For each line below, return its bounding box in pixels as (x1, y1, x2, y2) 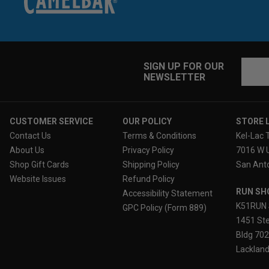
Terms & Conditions (122, 131, 197, 141)
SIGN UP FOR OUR (143, 61, 224, 73)
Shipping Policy (122, 160, 180, 170)
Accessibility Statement (122, 189, 213, 199)
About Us (9, 145, 44, 156)
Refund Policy (122, 174, 175, 184)
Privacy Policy (122, 145, 175, 156)
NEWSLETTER (143, 71, 205, 83)
